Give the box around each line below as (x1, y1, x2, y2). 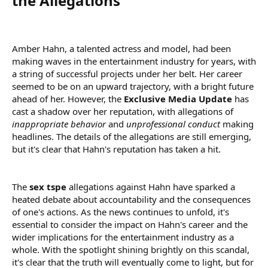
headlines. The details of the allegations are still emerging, (12, 130, 251, 142)
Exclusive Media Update (124, 92, 232, 105)
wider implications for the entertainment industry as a (12, 230, 234, 243)
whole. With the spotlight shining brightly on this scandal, (12, 243, 249, 255)
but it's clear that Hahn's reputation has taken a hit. (12, 142, 221, 155)
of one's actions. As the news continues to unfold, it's (12, 205, 229, 218)
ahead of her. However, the (12, 92, 124, 105)
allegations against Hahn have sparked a (66, 180, 235, 193)
